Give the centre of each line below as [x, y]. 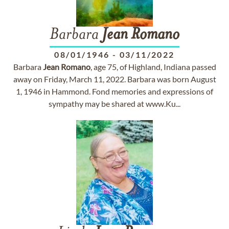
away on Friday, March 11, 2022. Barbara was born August [114, 79]
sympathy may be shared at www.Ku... [114, 104]
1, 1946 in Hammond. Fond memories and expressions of [114, 91]
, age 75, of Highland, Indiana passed [153, 67]
